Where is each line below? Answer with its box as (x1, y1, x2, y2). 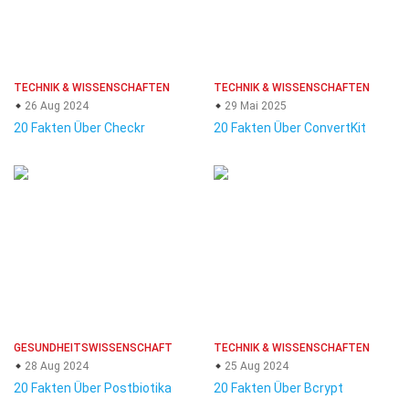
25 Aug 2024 (222, 360, 288, 372)
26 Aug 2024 (22, 100, 89, 112)
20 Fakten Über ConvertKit (214, 121, 366, 135)
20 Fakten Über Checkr (14, 121, 145, 135)
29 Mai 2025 (222, 100, 287, 112)
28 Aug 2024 (22, 360, 89, 372)
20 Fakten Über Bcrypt (214, 381, 343, 395)
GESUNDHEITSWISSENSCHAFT (14, 341, 173, 354)
